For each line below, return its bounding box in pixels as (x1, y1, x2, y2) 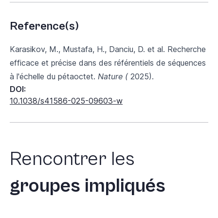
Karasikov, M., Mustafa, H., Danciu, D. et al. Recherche (10, 44, 206, 54)
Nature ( (98, 71, 130, 81)
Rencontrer (10, 147, 107, 170)
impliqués (85, 174, 165, 197)
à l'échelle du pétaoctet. (10, 71, 98, 81)
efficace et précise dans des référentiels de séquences (10, 57, 206, 68)
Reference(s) (10, 19, 79, 33)
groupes (10, 174, 80, 197)
